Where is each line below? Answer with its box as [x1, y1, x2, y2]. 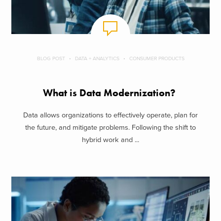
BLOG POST [37, 55, 65, 62]
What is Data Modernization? [43, 87, 178, 100]
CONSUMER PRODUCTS [129, 55, 184, 62]
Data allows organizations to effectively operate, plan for [23, 110, 198, 119]
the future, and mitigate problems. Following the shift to [25, 123, 196, 132]
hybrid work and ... [82, 135, 139, 144]
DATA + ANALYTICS [74, 55, 119, 62]
